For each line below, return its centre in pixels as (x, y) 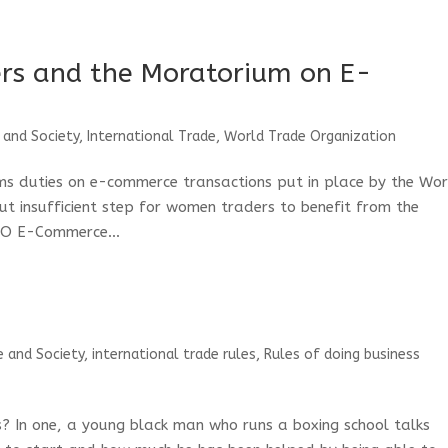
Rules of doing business (342, 354)
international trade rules (174, 354)
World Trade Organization (310, 136)
